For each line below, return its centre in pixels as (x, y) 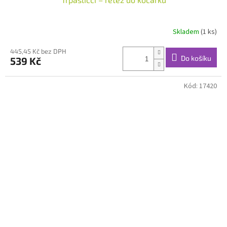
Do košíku (196, 58)
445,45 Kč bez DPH (38, 51)
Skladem (187, 32)
